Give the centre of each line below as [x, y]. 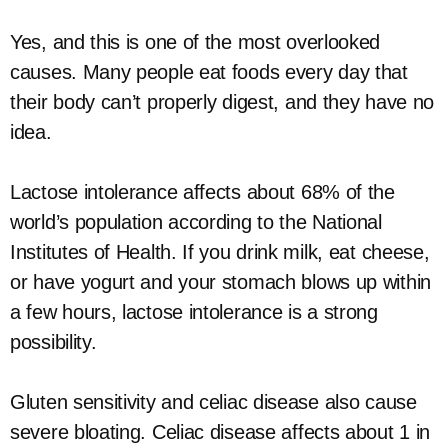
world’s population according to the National [196, 222]
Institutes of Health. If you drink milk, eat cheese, [220, 252]
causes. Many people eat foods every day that [209, 72]
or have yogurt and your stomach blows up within [220, 282]
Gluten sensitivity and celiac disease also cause [213, 402]
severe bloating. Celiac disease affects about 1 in [220, 432]
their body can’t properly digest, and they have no [222, 102]
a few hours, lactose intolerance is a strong [194, 312]
